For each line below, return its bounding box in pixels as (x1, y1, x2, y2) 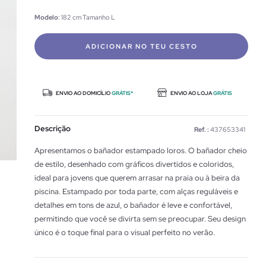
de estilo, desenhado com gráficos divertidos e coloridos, (34, 159, 234, 169)
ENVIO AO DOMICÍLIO (55, 90, 112, 97)
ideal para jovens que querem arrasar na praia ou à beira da (34, 173, 240, 183)
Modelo (34, 13, 58, 21)
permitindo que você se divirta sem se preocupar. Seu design (34, 214, 246, 224)
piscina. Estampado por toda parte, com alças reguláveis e (34, 186, 238, 197)
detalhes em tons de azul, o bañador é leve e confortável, (34, 200, 232, 210)
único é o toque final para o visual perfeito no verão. (34, 227, 215, 237)
